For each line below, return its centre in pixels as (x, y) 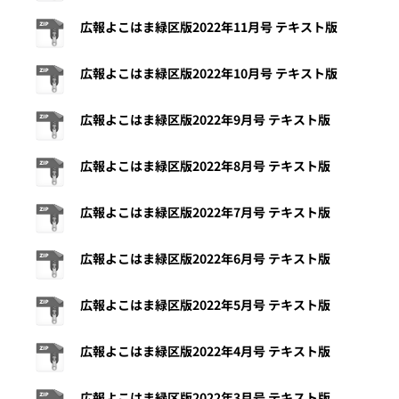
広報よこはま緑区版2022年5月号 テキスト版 (205, 305)
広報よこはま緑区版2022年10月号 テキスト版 (209, 73)
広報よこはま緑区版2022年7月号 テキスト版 (205, 212)
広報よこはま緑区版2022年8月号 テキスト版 (205, 166)
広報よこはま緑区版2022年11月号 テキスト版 (209, 27)
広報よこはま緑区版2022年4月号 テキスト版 (205, 351)
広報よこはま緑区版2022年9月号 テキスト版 (205, 120)
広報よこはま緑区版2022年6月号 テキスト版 (205, 259)
